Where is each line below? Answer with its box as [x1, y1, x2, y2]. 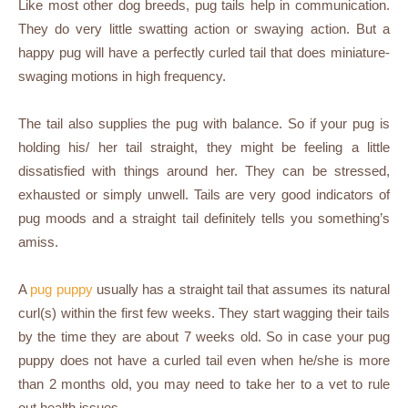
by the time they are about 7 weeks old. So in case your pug [18, 329, 390, 345]
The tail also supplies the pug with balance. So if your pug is [18, 116, 390, 132]
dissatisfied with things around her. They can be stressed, [18, 163, 390, 179]
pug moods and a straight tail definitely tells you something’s [18, 210, 390, 227]
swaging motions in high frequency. [18, 68, 226, 85]
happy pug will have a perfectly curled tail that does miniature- [18, 45, 390, 61]
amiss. [18, 234, 58, 250]
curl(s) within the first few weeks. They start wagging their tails [18, 305, 390, 321]
